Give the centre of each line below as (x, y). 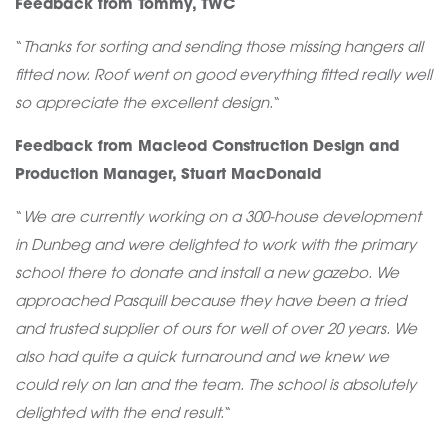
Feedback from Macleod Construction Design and (207, 147)
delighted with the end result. (119, 414)
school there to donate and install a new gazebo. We (207, 274)
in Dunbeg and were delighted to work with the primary (215, 246)
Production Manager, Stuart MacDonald (168, 175)
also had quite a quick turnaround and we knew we (202, 358)
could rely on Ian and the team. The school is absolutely (215, 386)
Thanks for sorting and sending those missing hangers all (223, 48)
